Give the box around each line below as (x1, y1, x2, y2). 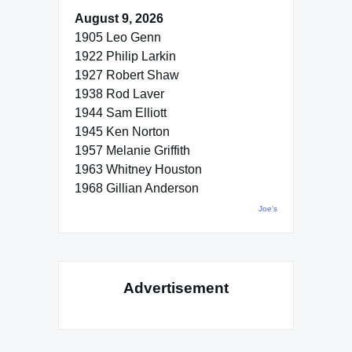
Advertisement (123, 279, 229, 296)
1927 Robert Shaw (75, 68, 179, 82)
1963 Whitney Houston (75, 162, 202, 176)
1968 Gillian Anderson (75, 181, 199, 195)
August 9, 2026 (75, 11, 163, 25)
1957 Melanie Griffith (75, 143, 190, 157)
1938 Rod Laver (75, 86, 164, 101)
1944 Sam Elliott (75, 105, 167, 119)
